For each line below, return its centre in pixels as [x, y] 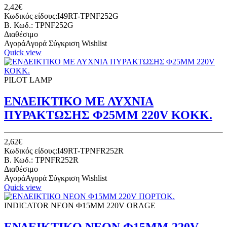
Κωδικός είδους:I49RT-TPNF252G [61, 16]
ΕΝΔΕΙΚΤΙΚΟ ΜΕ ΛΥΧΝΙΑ [79, 102]
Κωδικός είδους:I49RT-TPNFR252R [64, 151]
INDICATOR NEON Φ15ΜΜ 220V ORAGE [80, 205]
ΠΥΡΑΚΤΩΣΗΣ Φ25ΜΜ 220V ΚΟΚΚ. [108, 115]
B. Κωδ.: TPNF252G [39, 25]
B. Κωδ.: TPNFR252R [41, 160]
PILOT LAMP [28, 80]
